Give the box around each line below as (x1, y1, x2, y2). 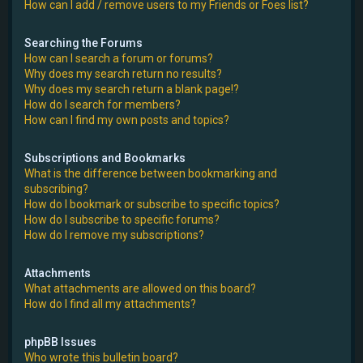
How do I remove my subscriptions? (24, 228, 204, 241)
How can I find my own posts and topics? (24, 113, 229, 126)
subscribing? (24, 181, 88, 195)
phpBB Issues (24, 335, 96, 348)
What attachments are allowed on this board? (24, 281, 256, 295)
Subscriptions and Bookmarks (24, 151, 186, 164)
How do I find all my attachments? (24, 297, 196, 310)
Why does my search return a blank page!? (24, 82, 239, 96)
